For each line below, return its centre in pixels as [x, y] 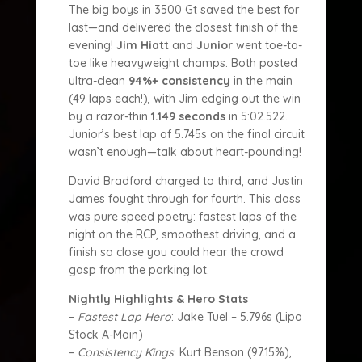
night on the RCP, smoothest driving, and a [182, 234]
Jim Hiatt [142, 45]
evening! [92, 45]
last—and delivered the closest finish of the [183, 27]
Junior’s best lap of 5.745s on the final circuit [186, 134]
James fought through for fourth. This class [184, 199]
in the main [261, 81]
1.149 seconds [188, 116]
